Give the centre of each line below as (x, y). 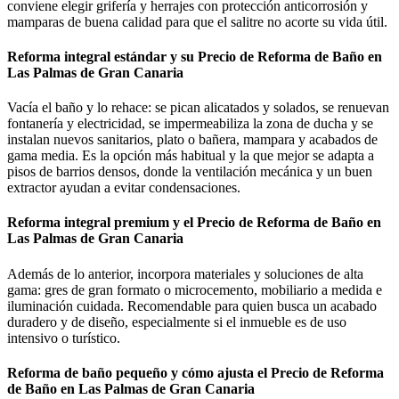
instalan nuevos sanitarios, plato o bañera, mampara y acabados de (192, 140)
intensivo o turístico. (64, 338)
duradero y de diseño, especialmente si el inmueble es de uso (177, 322)
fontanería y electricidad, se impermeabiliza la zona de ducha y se (190, 124)
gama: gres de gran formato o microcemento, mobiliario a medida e (195, 289)
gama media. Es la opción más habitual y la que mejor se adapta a (191, 156)
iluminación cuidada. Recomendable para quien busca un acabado (192, 305)
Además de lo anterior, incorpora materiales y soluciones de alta (185, 273)
